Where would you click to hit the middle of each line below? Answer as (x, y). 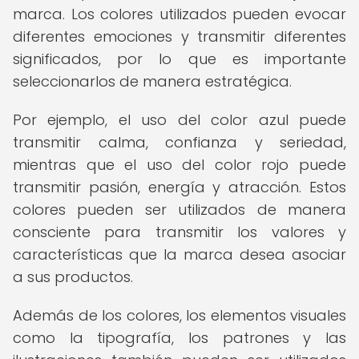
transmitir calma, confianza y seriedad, (179, 142)
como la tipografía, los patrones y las (179, 338)
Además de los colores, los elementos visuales (179, 315)
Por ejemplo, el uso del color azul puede (179, 120)
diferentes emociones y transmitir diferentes (179, 36)
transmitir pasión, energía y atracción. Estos (179, 187)
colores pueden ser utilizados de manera (179, 210)
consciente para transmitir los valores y (179, 232)
